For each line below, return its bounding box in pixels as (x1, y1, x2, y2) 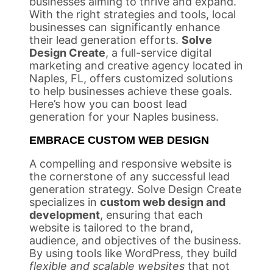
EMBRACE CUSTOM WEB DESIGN (29, 133, 209, 146)
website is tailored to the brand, (29, 221, 193, 234)
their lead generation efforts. (29, 33, 182, 46)
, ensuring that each (100, 208, 203, 221)
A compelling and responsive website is (29, 157, 232, 170)
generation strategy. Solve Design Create (29, 182, 241, 196)
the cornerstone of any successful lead (29, 169, 230, 183)
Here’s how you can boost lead (29, 97, 187, 110)
